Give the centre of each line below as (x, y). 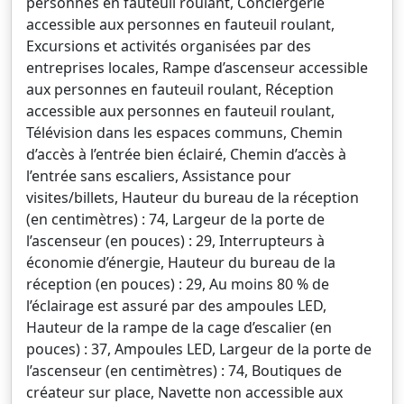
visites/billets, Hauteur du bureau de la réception (193, 197)
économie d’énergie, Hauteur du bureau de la (181, 262)
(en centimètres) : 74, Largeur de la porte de (175, 219)
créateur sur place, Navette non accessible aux (184, 392)
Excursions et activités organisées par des (169, 46)
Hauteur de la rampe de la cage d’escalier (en (179, 327)
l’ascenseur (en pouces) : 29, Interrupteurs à (175, 241)
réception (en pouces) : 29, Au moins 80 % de (178, 284)
